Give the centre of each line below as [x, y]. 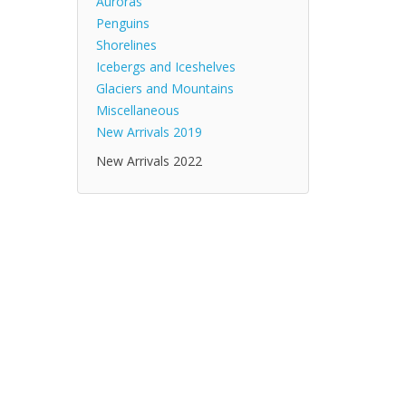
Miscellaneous [137, 110]
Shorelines [126, 45]
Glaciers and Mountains [164, 88]
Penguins [122, 23]
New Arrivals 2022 [149, 161]
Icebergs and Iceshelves [165, 67]
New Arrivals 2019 [149, 132]
